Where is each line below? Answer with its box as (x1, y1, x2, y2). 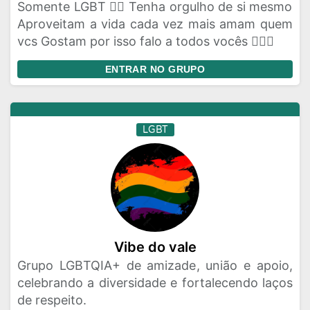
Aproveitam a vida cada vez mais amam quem (17, 17, 293, 31)
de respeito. (17, 293, 86, 307)
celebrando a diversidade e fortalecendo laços (17, 275, 293, 290)
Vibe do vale (113, 239, 197, 255)
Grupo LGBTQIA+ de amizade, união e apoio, (17, 258, 293, 273)
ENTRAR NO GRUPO (104, 64, 206, 75)
